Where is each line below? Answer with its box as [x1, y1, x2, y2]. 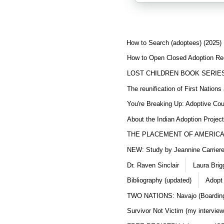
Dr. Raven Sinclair [127, 161, 179, 169]
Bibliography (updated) [127, 176, 191, 184]
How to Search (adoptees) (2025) [126, 38, 221, 46]
